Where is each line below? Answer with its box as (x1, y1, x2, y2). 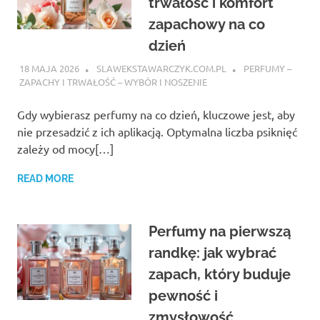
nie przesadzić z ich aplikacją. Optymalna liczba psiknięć (17, 124, 297, 139)
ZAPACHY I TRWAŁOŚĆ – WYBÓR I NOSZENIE (19, 76, 207, 88)
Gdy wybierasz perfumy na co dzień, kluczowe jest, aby (17, 107, 295, 121)
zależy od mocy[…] (17, 141, 114, 156)
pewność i (149, 287, 218, 304)
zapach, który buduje (149, 266, 291, 283)
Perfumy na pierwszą (149, 223, 291, 240)
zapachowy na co (149, 16, 265, 34)
